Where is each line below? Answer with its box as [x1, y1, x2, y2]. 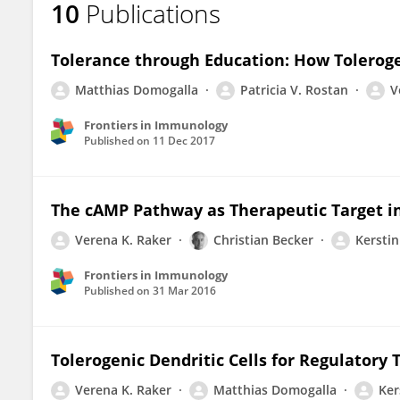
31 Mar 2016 [153, 283, 216, 298]
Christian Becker [213, 231, 313, 248]
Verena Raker [64, 21, 144, 37]
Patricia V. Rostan [240, 81, 348, 98]
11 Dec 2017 [153, 133, 215, 148]
